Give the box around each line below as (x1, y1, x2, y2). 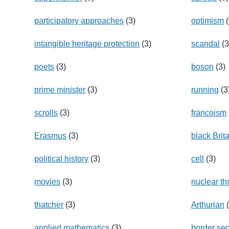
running (191, 85, 219, 94)
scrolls (34, 108, 58, 117)
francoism (191, 108, 227, 117)
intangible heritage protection (34, 39, 140, 48)
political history (34, 154, 89, 163)
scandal (191, 39, 220, 48)
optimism (191, 16, 224, 25)
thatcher (34, 200, 64, 209)
